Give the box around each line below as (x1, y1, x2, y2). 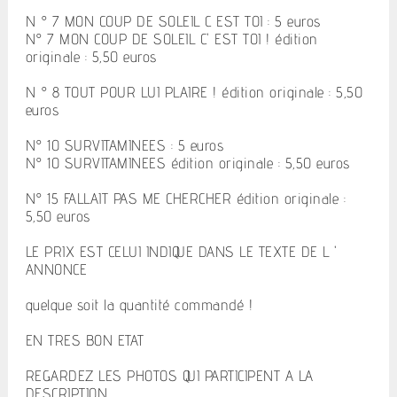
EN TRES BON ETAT (25, 331, 144, 349)
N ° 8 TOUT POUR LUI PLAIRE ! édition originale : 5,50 (25, 83, 363, 101)
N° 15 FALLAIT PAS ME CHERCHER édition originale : (25, 190, 346, 207)
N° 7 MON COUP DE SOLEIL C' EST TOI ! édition (25, 30, 318, 48)
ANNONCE (25, 261, 88, 278)
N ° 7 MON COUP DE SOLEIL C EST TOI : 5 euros (25, 12, 321, 30)
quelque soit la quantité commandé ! (25, 296, 253, 314)
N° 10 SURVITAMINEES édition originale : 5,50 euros (25, 154, 350, 172)
